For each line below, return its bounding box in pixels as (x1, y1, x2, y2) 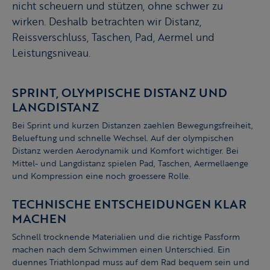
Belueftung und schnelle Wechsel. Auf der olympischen (12, 131, 234, 145)
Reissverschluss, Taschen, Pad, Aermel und (12, 30, 215, 45)
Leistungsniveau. (12, 45, 90, 61)
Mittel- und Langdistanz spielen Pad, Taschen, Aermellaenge (12, 157, 248, 170)
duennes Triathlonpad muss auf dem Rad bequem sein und (12, 256, 250, 269)
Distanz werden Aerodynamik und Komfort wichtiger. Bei (12, 144, 239, 157)
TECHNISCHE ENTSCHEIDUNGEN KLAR (12, 195, 246, 213)
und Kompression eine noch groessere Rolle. (12, 169, 190, 183)
